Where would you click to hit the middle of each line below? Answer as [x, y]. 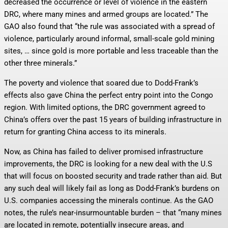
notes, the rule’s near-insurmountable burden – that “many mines [113, 213]
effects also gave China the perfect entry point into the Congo [109, 95]
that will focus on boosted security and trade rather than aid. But [113, 176]
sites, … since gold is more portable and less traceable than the [111, 51]
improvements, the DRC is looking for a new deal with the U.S [108, 164]
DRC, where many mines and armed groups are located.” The [106, 14]
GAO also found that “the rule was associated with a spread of [109, 26]
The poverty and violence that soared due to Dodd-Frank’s [101, 83]
